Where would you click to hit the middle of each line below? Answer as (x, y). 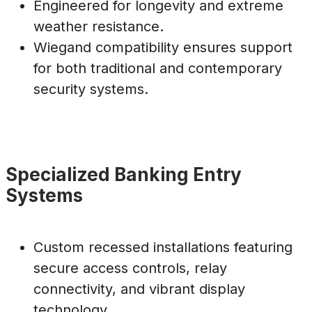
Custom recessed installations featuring (163, 247)
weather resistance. (99, 27)
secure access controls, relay (130, 268)
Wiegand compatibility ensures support (163, 48)
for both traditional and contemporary (158, 69)
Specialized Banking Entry (124, 175)
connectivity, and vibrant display (139, 289)
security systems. (91, 89)
